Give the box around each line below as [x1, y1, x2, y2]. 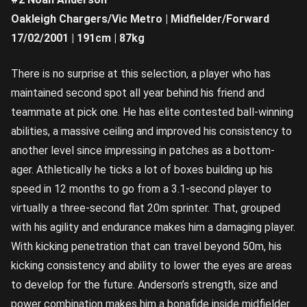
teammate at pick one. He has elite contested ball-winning [11, 105, 293, 119]
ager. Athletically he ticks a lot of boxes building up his [11, 162, 273, 176]
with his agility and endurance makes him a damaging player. [11, 220, 295, 234]
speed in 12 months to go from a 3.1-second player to [11, 182, 271, 195]
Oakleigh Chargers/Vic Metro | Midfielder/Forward [11, 12, 269, 25]
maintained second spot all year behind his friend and [11, 86, 265, 99]
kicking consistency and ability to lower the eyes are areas [11, 258, 292, 272]
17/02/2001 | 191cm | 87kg [11, 31, 145, 45]
